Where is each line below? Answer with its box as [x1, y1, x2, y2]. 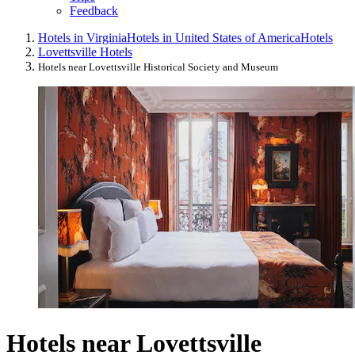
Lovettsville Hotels [38, 45, 132, 59]
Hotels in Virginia [38, 31, 127, 45]
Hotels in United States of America [127, 31, 300, 45]
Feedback [70, 4, 118, 18]
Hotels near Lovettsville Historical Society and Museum [38, 61, 278, 74]
